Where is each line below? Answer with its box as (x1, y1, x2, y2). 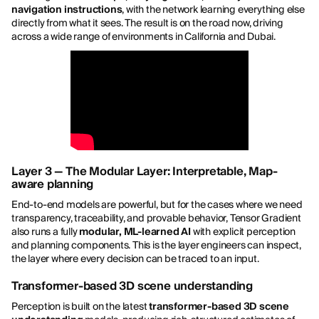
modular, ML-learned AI (79, 224, 192, 238)
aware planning (11, 176, 94, 192)
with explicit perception (191, 224, 296, 238)
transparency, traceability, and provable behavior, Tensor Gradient (11, 211, 301, 224)
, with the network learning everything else (122, 3, 305, 16)
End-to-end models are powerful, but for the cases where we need (11, 197, 303, 211)
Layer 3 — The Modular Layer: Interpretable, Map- (11, 163, 278, 179)
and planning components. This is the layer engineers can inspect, (11, 238, 301, 251)
